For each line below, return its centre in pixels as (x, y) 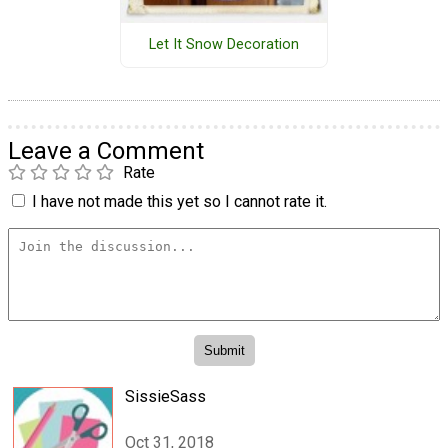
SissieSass (165, 396)
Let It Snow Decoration (223, 45)
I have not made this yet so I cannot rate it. (179, 201)
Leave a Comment (106, 150)
